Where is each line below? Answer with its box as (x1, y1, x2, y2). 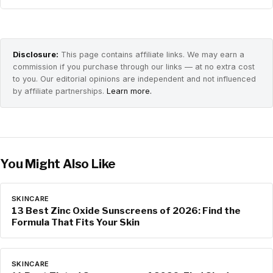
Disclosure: (13, 50, 58, 60)
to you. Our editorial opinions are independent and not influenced (13, 74, 256, 84)
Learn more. (107, 87, 152, 96)
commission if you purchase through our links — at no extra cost (13, 62, 255, 72)
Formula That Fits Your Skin (11, 216, 140, 229)
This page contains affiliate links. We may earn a (58, 50, 244, 60)
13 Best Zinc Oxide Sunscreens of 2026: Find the (11, 205, 241, 217)
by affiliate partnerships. (13, 87, 107, 96)
